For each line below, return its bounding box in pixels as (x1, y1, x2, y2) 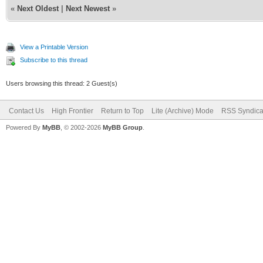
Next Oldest (17, 4, 59, 13)
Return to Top (101, 106, 144, 115)
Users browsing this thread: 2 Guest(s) (6, 79, 117, 87)
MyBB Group (103, 123, 143, 131)
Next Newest (66, 4, 110, 13)
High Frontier (52, 106, 93, 115)
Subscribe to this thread (20, 56, 87, 63)
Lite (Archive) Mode (151, 106, 214, 115)
